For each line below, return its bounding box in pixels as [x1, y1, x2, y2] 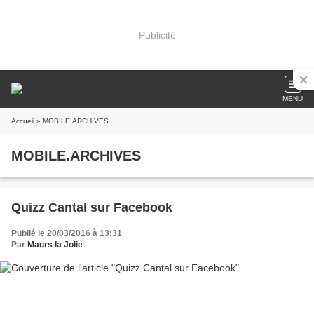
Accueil [11, 117, 34, 125]
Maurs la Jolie [27, 240, 83, 250]
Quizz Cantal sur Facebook [11, 200, 172, 214]
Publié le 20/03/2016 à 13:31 [11, 228, 122, 238]
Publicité [138, 29, 176, 41]
